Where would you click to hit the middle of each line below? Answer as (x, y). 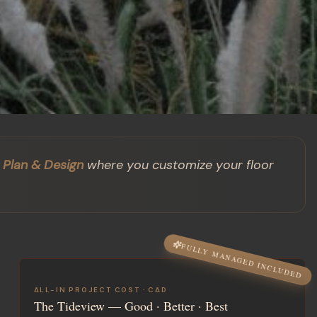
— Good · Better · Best (166, 305)
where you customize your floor (179, 165)
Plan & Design (43, 165)
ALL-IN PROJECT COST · (91, 289)
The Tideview (69, 305)
